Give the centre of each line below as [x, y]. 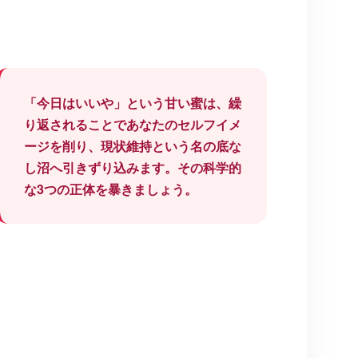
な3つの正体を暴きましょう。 [111, 189]
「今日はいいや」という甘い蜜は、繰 [133, 103]
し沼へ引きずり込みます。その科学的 [133, 168]
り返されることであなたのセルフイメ [133, 125]
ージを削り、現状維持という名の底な [133, 146]
